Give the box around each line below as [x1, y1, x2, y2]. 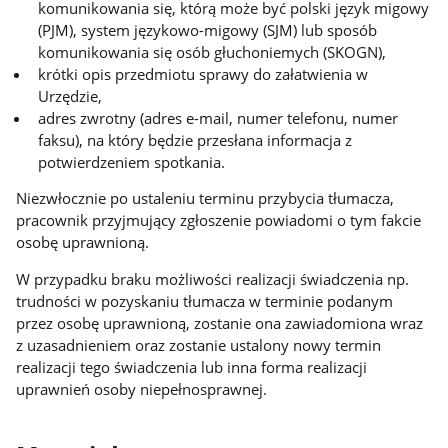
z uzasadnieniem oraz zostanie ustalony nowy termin [16, 334, 382, 355]
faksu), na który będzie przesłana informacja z [38, 129, 353, 150]
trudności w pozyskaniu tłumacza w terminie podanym [16, 290, 394, 311]
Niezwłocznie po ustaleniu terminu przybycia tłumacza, [16, 188, 395, 209]
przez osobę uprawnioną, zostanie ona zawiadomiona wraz [16, 312, 424, 333]
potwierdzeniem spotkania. [38, 151, 226, 172]
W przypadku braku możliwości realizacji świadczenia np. [16, 268, 410, 289]
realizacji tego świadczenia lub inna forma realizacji [16, 356, 368, 377]
